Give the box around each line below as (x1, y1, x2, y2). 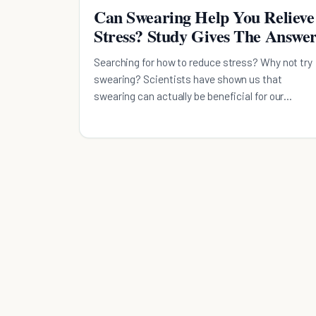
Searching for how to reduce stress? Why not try (94, 54, 312, 68)
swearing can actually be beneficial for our (94, 88, 284, 102)
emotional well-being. (94, 105, 192, 119)
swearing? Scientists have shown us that (94, 71, 282, 85)
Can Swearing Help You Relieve (94, 4, 315, 29)
